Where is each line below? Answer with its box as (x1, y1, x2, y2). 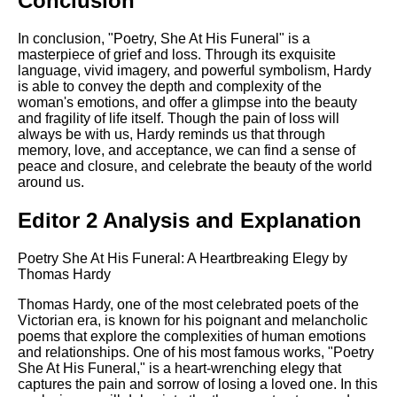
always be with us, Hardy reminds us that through (18, 127, 325, 143)
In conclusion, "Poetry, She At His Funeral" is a (18, 31, 310, 47)
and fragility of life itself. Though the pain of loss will (18, 111, 339, 127)
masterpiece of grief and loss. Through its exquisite (18, 47, 336, 63)
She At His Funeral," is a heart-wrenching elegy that (18, 361, 341, 377)
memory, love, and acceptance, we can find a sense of (18, 143, 355, 159)
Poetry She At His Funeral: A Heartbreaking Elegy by (18, 251, 347, 267)
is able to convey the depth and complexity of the (18, 79, 322, 95)
